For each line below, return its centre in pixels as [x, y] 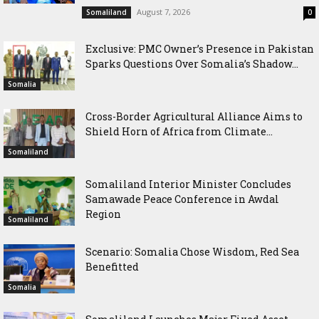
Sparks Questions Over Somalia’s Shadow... [192, 64]
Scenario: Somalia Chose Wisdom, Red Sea [192, 252]
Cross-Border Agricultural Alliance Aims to [194, 117]
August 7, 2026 [163, 12]
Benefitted [112, 267]
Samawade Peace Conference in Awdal [182, 199]
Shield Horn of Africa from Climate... [179, 132]
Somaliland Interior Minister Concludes [188, 184]
